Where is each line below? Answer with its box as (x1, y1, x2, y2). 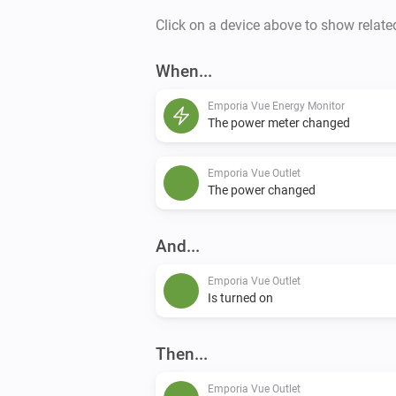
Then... (156, 343, 208, 364)
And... (156, 235, 200, 256)
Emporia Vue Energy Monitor (208, 99, 345, 112)
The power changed (208, 182, 316, 197)
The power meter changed (208, 115, 350, 130)
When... (156, 60, 212, 81)
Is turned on (208, 290, 273, 305)
